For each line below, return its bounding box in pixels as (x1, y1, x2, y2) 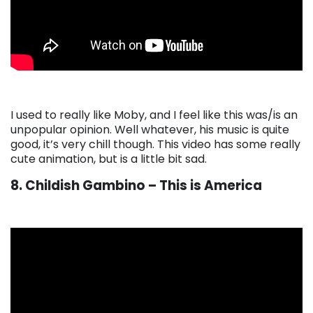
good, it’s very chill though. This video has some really (10, 136, 300, 152)
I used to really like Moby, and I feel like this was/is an (10, 106, 298, 123)
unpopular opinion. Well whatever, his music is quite (10, 121, 289, 138)
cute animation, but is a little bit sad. (10, 150, 207, 167)
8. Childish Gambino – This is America (10, 175, 262, 195)
